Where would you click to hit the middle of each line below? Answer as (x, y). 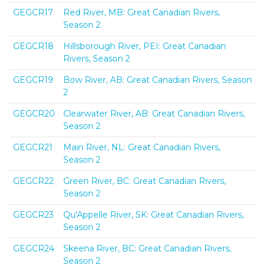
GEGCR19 (33, 80)
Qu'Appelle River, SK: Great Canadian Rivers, (153, 214)
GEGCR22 (33, 181)
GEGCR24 (34, 248)
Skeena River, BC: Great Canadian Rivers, (147, 248)
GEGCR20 (34, 113)
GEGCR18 (33, 46)
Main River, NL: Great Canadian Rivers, (142, 147)
